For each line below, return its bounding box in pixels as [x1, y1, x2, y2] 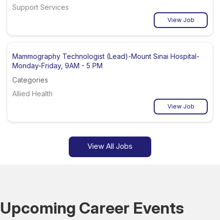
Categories [12, 75, 48, 84]
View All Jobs [87, 141, 133, 151]
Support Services [12, 2, 69, 11]
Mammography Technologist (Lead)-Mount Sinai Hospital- [12, 52, 199, 60]
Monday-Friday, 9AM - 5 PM [12, 61, 103, 70]
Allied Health [12, 89, 53, 98]
